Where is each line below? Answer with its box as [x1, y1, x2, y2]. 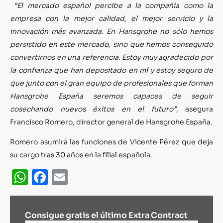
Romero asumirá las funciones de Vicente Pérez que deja [10, 137, 213, 147]
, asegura [176, 104, 213, 113]
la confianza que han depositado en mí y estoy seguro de [10, 65, 213, 75]
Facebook [48, 167, 125, 188]
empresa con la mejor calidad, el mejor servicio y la [10, 13, 213, 23]
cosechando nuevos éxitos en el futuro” [10, 104, 176, 113]
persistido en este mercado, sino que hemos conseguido [10, 39, 213, 49]
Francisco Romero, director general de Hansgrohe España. [10, 117, 213, 126]
